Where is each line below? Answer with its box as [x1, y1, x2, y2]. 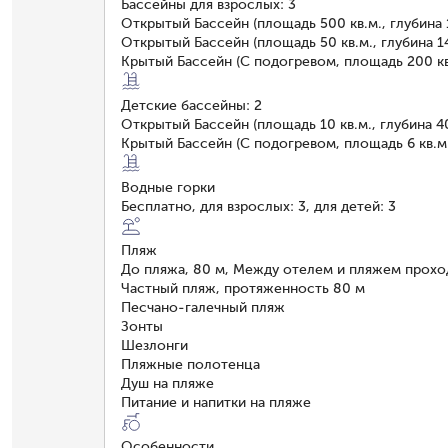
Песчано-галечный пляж [121, 298, 285, 316]
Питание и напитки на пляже [121, 393, 311, 411]
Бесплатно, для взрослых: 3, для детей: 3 [121, 197, 396, 215]
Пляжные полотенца [121, 355, 260, 373]
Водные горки [121, 178, 215, 196]
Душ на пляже [121, 374, 214, 392]
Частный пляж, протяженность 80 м [121, 279, 365, 297]
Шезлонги [121, 336, 188, 354]
